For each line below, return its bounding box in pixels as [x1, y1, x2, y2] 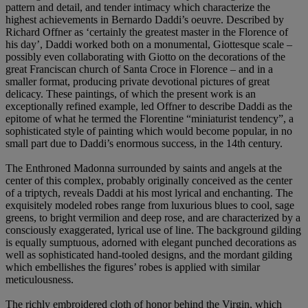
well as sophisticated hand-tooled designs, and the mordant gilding [5, 248, 292, 261]
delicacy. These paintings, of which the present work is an [5, 87, 256, 100]
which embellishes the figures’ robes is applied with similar [5, 261, 260, 273]
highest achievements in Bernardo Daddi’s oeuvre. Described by [5, 13, 284, 25]
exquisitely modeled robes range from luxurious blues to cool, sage [5, 199, 294, 211]
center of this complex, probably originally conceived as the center [5, 174, 292, 186]
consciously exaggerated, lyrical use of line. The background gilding [5, 223, 301, 236]
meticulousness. [5, 273, 74, 285]
